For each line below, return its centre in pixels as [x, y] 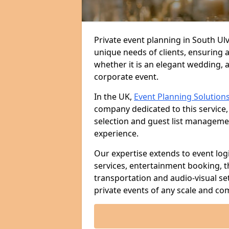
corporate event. [126, 77]
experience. [116, 133]
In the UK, [114, 97]
